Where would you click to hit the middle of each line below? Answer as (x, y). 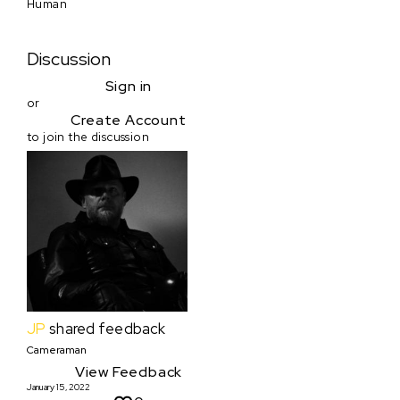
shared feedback (108, 328)
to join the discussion (88, 137)
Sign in (129, 87)
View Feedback (129, 371)
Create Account (129, 121)
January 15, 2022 (58, 387)
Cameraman (57, 350)
